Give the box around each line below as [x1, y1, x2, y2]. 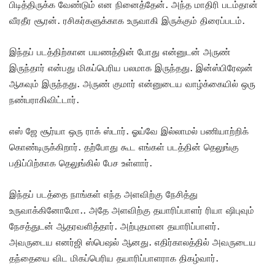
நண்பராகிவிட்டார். [9, 94, 85, 106]
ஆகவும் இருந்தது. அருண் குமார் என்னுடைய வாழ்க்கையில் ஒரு [9, 78, 255, 90]
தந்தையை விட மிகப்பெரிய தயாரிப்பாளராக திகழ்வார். [9, 252, 222, 264]
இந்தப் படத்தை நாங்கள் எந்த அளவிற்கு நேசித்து [9, 188, 198, 200]
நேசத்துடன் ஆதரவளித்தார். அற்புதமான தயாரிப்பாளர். [9, 220, 220, 232]
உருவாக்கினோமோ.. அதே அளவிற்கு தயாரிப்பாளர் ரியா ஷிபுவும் [9, 204, 254, 216]
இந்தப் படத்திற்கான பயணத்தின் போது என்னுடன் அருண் [9, 46, 230, 58]
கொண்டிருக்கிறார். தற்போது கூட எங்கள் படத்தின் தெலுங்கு [9, 141, 239, 153]
